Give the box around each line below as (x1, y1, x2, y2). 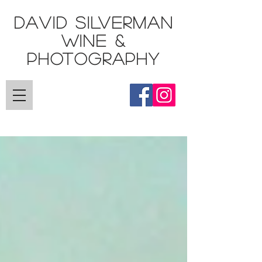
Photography (27, 50, 160, 67)
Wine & (61, 32, 126, 49)
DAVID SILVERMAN (13, 14, 174, 30)
